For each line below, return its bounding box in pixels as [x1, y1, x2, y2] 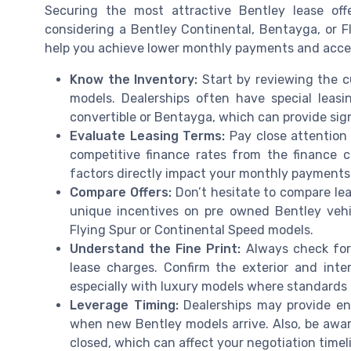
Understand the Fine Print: [70, 241, 241, 257]
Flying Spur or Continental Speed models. [70, 223, 313, 238]
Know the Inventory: [70, 72, 198, 88]
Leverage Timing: [70, 298, 179, 313]
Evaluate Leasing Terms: [70, 128, 226, 144]
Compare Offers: [70, 185, 172, 201]
